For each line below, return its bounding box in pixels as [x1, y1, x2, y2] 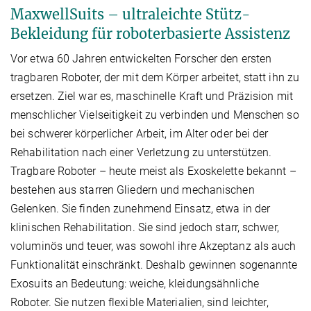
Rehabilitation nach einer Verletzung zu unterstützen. [10, 145, 272, 159]
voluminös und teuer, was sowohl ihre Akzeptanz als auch [10, 239, 296, 253]
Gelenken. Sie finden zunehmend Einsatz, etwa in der [10, 201, 271, 215]
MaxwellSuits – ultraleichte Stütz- [10, 5, 251, 23]
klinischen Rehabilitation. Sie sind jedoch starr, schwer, [10, 220, 279, 234]
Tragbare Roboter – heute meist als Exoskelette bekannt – [10, 164, 296, 178]
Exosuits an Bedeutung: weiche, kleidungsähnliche [10, 276, 259, 290]
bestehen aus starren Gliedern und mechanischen [10, 183, 255, 196]
